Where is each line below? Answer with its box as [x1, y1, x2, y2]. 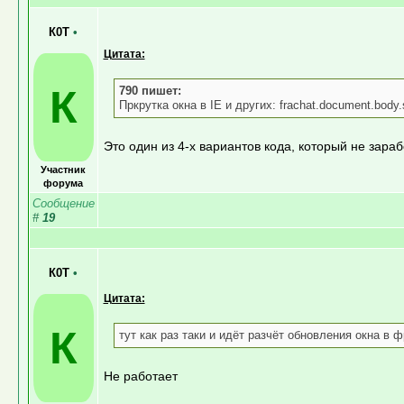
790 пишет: [118, 83, 181, 97]
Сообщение [32, 196, 95, 210]
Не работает [103, 368, 178, 383]
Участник [41, 163, 86, 175]
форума [43, 177, 83, 188]
